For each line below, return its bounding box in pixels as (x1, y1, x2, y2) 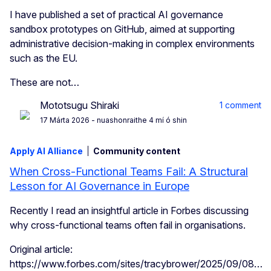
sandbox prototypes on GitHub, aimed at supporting (10, 23, 235, 36)
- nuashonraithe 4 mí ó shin (90, 116, 187, 125)
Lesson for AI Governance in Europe (10, 180, 189, 193)
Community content (93, 146, 180, 157)
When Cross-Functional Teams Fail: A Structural (10, 165, 248, 178)
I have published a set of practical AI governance (10, 8, 223, 21)
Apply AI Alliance (10, 146, 83, 157)
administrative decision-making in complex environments (10, 38, 255, 50)
